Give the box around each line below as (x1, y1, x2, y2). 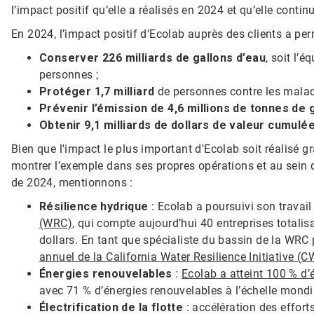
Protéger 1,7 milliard (39, 84, 155, 98)
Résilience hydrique (39, 199, 149, 213)
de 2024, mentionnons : (11, 175, 133, 189)
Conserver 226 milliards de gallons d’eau (39, 50, 266, 64)
